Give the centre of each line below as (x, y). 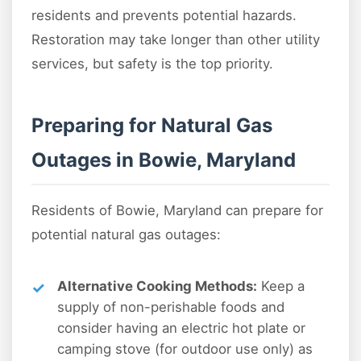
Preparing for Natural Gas (152, 125)
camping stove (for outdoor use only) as (185, 349)
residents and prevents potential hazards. (164, 15)
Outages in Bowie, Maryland (164, 160)
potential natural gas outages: (126, 234)
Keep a (281, 286)
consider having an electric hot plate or (181, 328)
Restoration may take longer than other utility (176, 39)
